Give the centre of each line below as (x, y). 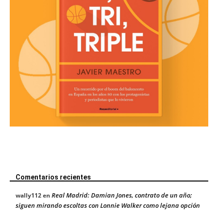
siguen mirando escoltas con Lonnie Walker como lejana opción (108, 205)
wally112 (28, 195)
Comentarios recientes (53, 177)
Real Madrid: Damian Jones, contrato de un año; (122, 195)
